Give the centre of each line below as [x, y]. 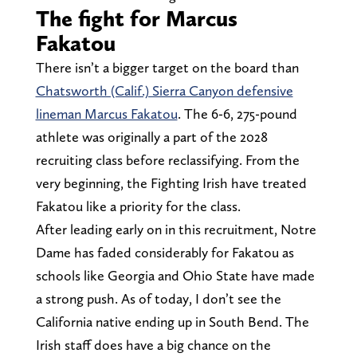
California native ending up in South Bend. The [172, 321]
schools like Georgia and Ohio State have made [175, 275]
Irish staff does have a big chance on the [153, 344]
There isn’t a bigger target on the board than [167, 67]
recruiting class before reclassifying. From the [167, 159]
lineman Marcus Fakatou [106, 113]
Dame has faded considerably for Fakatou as [165, 252]
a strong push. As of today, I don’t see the [158, 298]
